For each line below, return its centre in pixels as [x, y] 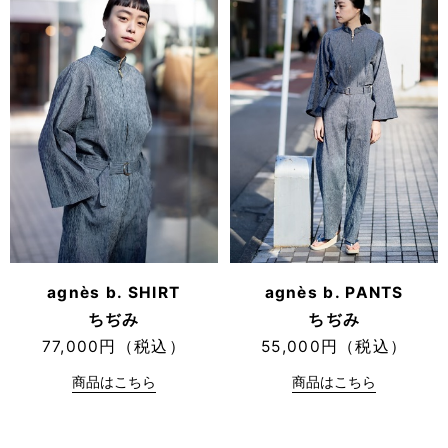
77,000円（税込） [113, 346]
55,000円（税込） [334, 346]
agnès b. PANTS [334, 292]
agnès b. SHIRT [114, 292]
